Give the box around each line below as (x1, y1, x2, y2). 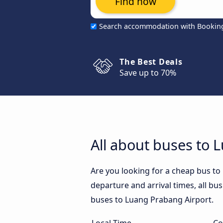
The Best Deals (119, 56, 183, 67)
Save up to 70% (119, 67, 176, 78)
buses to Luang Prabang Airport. (91, 194, 214, 205)
